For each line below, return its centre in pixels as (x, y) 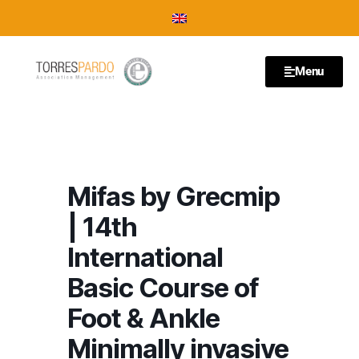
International (145, 257)
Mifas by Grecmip (173, 196)
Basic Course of (163, 288)
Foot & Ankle (143, 318)
